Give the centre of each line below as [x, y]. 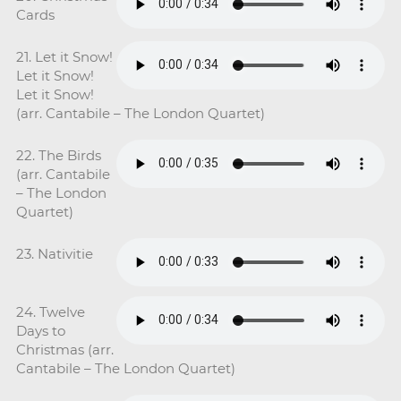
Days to [40, 330]
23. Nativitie [54, 253]
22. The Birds [58, 155]
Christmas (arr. [64, 349]
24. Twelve [50, 311]
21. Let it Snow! [64, 56]
